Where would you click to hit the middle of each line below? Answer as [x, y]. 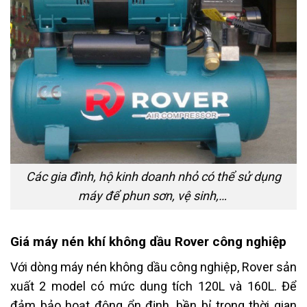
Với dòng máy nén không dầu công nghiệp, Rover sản [153, 267]
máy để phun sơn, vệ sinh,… [153, 196]
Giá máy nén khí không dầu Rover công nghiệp [148, 242]
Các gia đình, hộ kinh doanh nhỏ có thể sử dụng [153, 177]
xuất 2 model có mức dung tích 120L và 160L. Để [153, 286]
